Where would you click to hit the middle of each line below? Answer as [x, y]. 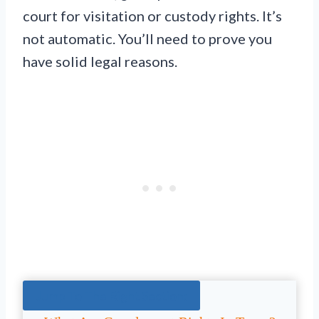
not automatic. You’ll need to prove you [147, 38]
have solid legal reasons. [100, 61]
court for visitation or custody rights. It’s [152, 16]
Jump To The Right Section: [111, 296]
